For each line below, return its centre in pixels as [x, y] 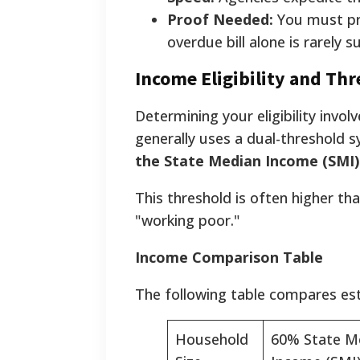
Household [212, 340]
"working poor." [188, 221]
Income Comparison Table [229, 258]
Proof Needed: [220, 20]
